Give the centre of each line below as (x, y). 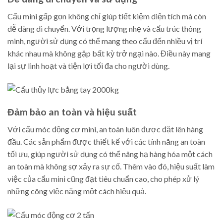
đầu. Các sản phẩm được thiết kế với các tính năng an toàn (106, 141)
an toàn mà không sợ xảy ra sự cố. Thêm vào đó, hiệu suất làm (111, 166)
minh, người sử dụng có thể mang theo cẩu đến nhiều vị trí (105, 41)
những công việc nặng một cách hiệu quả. (77, 191)
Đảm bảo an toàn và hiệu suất (72, 112)
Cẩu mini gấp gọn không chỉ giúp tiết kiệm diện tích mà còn (107, 16)
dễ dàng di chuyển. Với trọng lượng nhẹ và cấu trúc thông (104, 29)
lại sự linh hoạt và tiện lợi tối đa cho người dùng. (88, 66)
